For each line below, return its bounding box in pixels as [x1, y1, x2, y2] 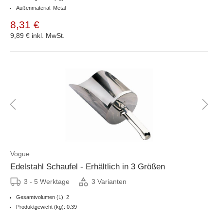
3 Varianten [91, 178, 127, 186]
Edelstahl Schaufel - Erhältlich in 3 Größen [10, 162, 165, 171]
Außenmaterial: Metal [16, 4, 66, 11]
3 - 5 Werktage [24, 177, 70, 185]
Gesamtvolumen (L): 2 [16, 194, 69, 200]
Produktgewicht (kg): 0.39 [16, 203, 77, 210]
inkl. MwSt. [32, 31, 65, 39]
